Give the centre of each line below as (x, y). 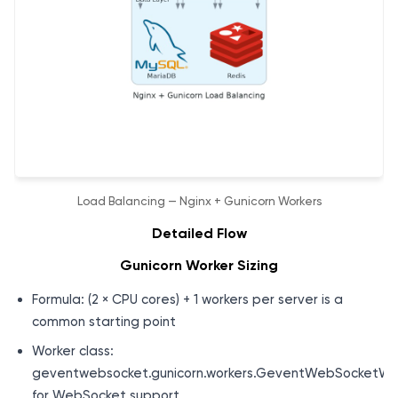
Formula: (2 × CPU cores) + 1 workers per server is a (187, 299)
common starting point (104, 321)
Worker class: (73, 350)
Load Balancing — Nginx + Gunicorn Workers (199, 202)
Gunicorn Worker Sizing (199, 265)
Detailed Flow (199, 233)
